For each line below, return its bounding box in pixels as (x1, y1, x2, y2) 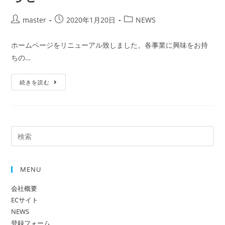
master (23, 15, 47, 25)
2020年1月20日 (66, 15, 116, 25)
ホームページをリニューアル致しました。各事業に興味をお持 (11, 40, 208, 50)
